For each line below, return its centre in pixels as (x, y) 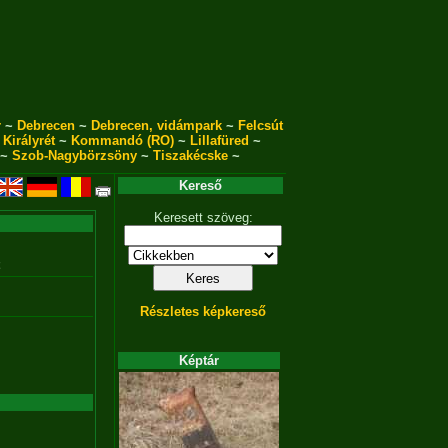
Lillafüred (219, 140)
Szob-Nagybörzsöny (74, 155)
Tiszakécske (190, 155)
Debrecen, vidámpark (156, 125)
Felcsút (260, 125)
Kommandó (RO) (122, 140)
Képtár (199, 360)
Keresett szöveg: (203, 217)
